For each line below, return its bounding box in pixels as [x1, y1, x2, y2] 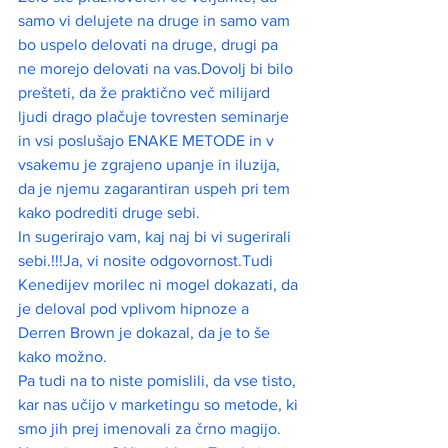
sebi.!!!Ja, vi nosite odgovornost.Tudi [18, 252, 277, 270]
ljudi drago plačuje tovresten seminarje [18, 108, 293, 126]
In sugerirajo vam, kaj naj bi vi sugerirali [18, 228, 295, 246]
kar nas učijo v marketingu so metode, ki [18, 396, 302, 414]
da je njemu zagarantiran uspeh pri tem [18, 180, 294, 198]
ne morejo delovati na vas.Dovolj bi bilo [18, 60, 297, 78]
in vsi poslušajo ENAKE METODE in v [18, 132, 278, 150]
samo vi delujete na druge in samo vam [18, 12, 294, 30]
